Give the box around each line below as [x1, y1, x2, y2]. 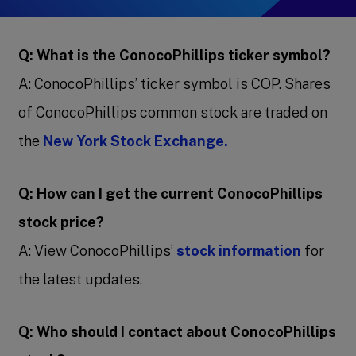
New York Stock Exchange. [43, 133, 229, 149]
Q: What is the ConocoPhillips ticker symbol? [18, 47, 331, 64]
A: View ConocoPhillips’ [18, 242, 177, 259]
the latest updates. [18, 271, 143, 288]
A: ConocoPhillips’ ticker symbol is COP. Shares [18, 75, 331, 92]
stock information [176, 242, 302, 259]
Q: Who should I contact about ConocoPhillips [18, 323, 337, 340]
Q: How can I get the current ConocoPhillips [18, 185, 323, 202]
